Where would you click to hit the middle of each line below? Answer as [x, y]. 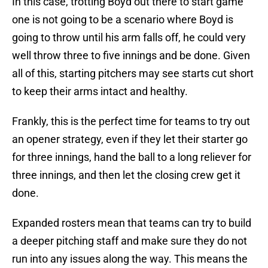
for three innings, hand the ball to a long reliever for [132, 157]
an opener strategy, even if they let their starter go [130, 139]
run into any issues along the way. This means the [130, 259]
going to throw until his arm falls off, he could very [129, 38]
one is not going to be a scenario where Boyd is [123, 20]
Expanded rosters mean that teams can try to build [132, 223]
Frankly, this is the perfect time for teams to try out [131, 121]
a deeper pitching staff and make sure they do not [130, 241]
